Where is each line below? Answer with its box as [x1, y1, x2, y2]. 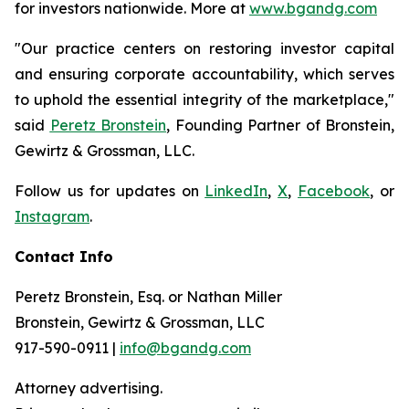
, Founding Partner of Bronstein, [166, 116, 394, 134]
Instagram [15, 207, 89, 225]
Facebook [298, 182, 371, 200]
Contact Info [15, 247, 113, 266]
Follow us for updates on [15, 182, 205, 200]
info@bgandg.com [120, 339, 251, 357]
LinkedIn [204, 182, 268, 200]
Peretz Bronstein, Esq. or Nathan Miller [15, 288, 282, 306]
